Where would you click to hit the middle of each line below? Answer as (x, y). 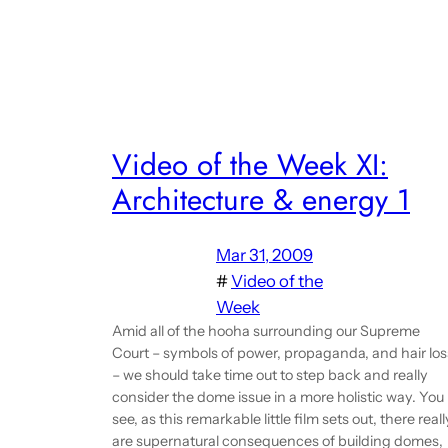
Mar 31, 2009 (264, 254)
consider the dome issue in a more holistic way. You (278, 396)
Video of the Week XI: (250, 165)
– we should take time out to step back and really (270, 374)
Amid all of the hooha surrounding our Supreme (266, 330)
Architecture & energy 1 (261, 200)
